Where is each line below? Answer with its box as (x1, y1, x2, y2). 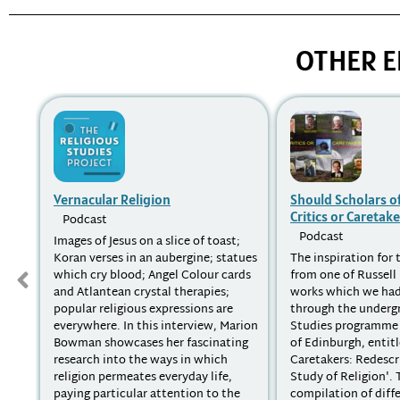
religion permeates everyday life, (54, 367, 232, 389)
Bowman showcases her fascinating (54, 333, 248, 355)
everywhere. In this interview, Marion (54, 316, 258, 338)
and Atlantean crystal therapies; (54, 282, 229, 304)
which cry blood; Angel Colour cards (54, 265, 251, 287)
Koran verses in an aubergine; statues (54, 248, 257, 271)
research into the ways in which (54, 350, 228, 372)
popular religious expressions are (54, 299, 233, 321)
